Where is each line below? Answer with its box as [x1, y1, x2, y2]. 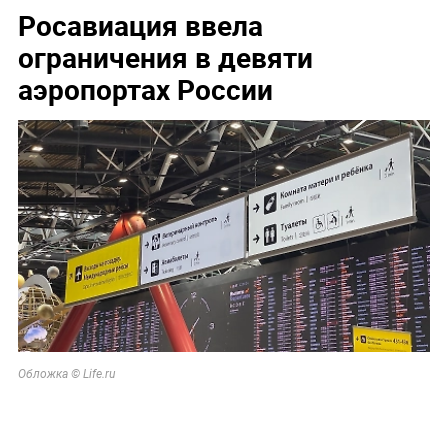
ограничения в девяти [17, 37, 313, 76]
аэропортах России [17, 69, 273, 108]
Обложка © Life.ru [17, 366, 115, 381]
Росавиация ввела [17, 5, 263, 44]
